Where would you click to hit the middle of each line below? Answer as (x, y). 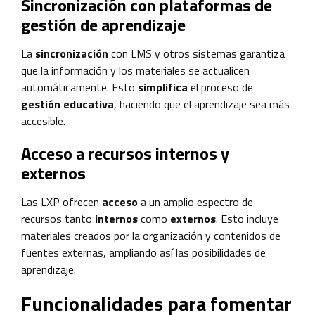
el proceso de (222, 87)
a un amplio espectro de (197, 201)
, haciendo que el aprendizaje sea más (202, 104)
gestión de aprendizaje (103, 24)
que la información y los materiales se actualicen (135, 70)
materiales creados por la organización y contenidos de (151, 235)
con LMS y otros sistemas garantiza (198, 53)
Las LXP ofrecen (62, 201)
